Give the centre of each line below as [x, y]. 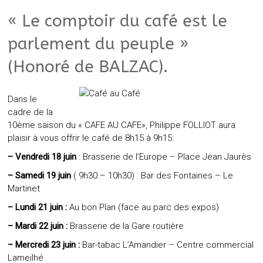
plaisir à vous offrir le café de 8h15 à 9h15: [91, 138]
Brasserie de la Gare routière [126, 226]
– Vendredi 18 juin [42, 157]
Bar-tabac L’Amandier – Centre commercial [167, 245]
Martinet [24, 188]
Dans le [23, 99]
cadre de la [31, 112]
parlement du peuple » [98, 44]
